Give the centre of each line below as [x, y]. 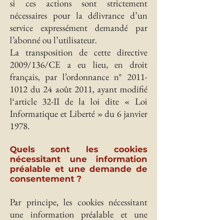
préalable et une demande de [79, 169]
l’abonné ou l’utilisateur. [53, 40]
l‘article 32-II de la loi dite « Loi [79, 101]
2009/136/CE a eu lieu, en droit [79, 65]
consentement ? [46, 179]
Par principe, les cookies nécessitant [79, 202]
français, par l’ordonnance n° [69, 77]
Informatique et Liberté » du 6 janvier [79, 114]
